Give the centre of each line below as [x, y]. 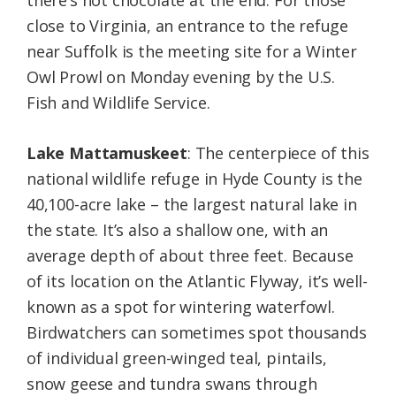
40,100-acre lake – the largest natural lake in [192, 205]
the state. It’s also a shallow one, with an [178, 230]
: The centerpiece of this [278, 153]
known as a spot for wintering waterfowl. [181, 307]
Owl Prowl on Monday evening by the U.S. [181, 77]
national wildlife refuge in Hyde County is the [194, 179]
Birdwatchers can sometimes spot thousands [197, 333]
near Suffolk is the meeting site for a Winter [192, 52]
